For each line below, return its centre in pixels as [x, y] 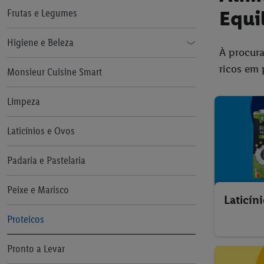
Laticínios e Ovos [41, 131]
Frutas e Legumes [42, 13]
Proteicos [26, 219]
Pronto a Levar [36, 249]
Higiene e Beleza [40, 42]
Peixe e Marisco [38, 190]
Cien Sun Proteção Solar [64, 69]
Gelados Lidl [41, 10]
